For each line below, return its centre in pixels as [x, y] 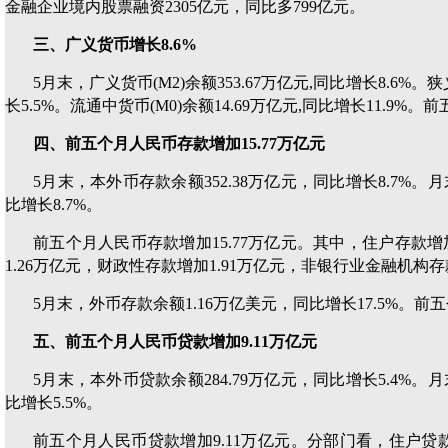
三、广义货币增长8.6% [115, 44]
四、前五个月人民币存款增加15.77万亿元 [179, 143]
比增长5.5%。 [53, 402]
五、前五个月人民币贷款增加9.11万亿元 [175, 341]
